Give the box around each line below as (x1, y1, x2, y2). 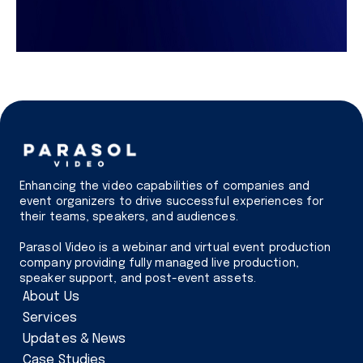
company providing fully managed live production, (19, 257, 299, 269)
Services (23, 310, 77, 325)
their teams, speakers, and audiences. (19, 211, 238, 223)
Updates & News (23, 331, 126, 346)
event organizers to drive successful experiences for (19, 195, 324, 207)
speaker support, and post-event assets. (19, 272, 256, 284)
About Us (23, 289, 79, 304)
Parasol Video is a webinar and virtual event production (19, 241, 331, 254)
